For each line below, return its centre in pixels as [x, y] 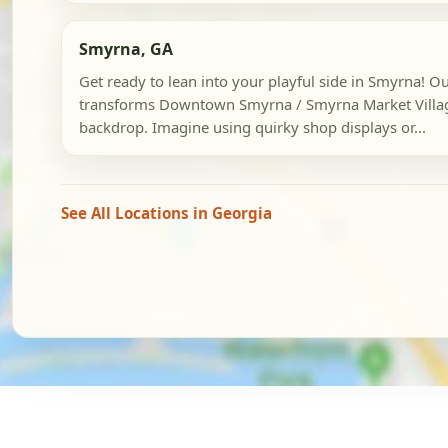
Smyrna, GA [125, 49]
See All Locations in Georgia [166, 213]
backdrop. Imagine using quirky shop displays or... [252, 127]
